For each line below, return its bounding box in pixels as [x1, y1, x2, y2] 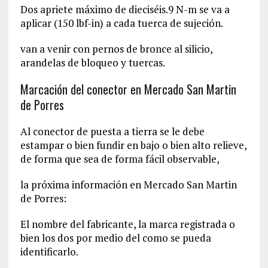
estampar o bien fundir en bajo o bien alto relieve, [20, 138, 246, 152]
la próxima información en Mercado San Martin [20, 177, 237, 191]
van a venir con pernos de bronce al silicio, [20, 41, 212, 56]
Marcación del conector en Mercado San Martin [20, 80, 236, 98]
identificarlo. [20, 244, 78, 258]
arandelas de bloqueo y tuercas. [20, 55, 165, 69]
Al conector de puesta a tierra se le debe [20, 124, 205, 138]
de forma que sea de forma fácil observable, [20, 151, 220, 166]
